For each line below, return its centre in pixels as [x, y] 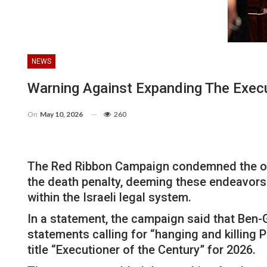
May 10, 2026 [61, 114]
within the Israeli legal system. [109, 197]
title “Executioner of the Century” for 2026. [142, 249]
